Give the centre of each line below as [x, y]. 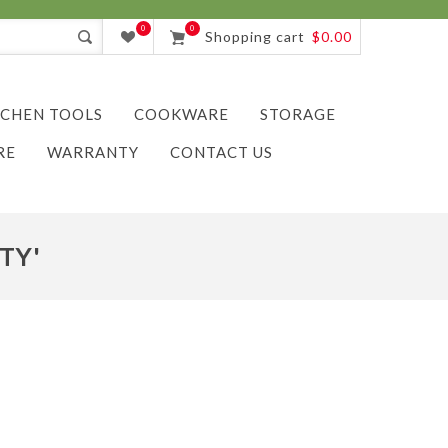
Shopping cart [255, 36]
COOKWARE [181, 114]
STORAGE [298, 114]
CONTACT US [221, 152]
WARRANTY [93, 152]
